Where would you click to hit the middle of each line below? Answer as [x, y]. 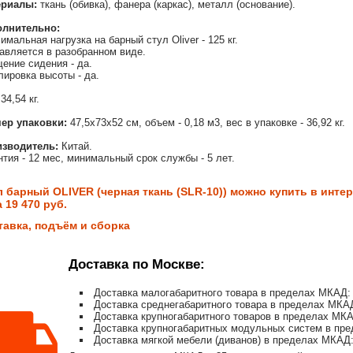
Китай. [75, 147]
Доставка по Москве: [137, 265]
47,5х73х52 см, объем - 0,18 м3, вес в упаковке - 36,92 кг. [206, 123]
